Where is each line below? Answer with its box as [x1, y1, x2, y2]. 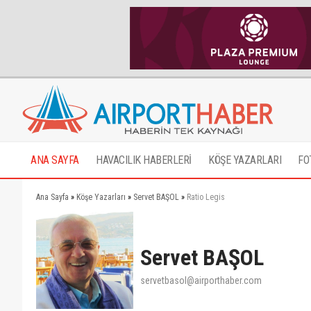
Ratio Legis [187, 192, 225, 202]
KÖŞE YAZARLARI [208, 153, 281, 167]
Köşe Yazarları [76, 192, 126, 202]
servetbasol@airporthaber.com [140, 275, 262, 286]
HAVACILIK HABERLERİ [96, 153, 192, 167]
